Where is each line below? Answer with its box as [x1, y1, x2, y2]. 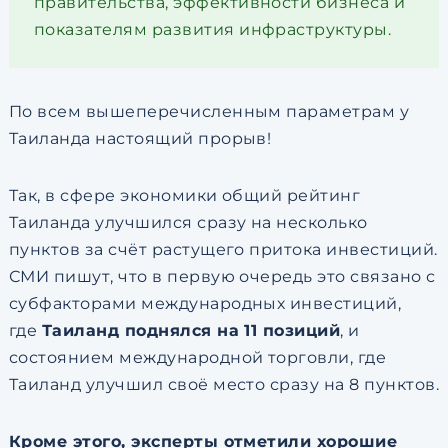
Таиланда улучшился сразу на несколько [8, 213, 368, 232]
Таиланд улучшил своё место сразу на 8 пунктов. [8, 375, 440, 394]
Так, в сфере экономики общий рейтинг [8, 186, 361, 205]
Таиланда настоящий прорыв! [8, 129, 272, 148]
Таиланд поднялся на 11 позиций [41, 321, 341, 340]
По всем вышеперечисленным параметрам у [8, 102, 410, 121]
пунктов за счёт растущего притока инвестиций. [8, 240, 438, 259]
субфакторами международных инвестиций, [8, 294, 402, 313]
